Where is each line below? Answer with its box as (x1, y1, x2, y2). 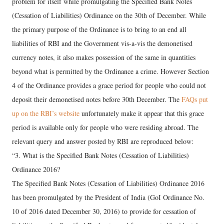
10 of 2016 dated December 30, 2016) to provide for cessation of (12, 206, 196, 216)
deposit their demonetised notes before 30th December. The (12, 94, 181, 104)
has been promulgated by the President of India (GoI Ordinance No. (12, 192, 204, 202)
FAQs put (181, 94, 208, 104)
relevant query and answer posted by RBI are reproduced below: (12, 136, 193, 146)
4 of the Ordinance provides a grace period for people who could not (12, 80, 206, 90)
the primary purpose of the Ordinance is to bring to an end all (12, 24, 186, 34)
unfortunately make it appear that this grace (79, 108, 204, 118)
